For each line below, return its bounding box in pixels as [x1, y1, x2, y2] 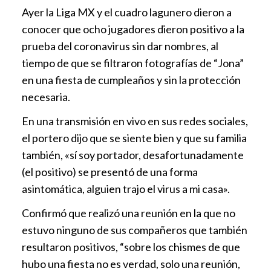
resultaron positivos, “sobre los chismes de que [22, 240, 240, 253]
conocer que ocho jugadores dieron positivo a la [22, 22, 244, 36]
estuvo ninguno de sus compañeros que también [22, 223, 247, 237]
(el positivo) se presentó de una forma [22, 165, 198, 178]
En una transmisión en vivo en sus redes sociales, [22, 114, 248, 128]
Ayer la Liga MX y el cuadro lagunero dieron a [22, 5, 232, 19]
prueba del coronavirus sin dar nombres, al [22, 39, 218, 53]
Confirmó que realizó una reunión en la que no [22, 206, 235, 220]
